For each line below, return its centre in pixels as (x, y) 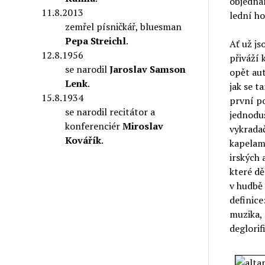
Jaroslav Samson (148, 69)
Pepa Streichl (96, 41)
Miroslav (143, 126)
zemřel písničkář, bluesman (124, 26)
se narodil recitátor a (110, 112)
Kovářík (83, 140)
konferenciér (94, 126)
